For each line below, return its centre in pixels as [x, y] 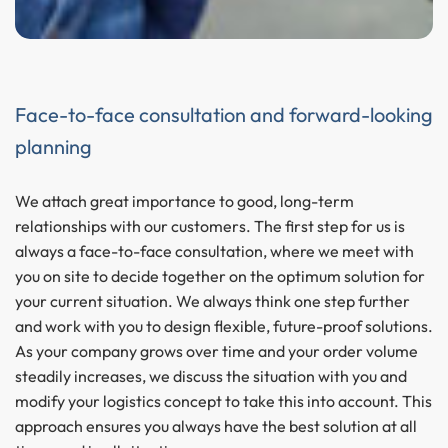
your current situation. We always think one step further [212, 300]
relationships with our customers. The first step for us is [210, 225]
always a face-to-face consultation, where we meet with [214, 250]
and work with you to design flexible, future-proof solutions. [224, 325]
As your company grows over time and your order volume [216, 350]
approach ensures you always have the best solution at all [216, 425]
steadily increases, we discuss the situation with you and [211, 375]
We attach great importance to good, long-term [184, 200]
